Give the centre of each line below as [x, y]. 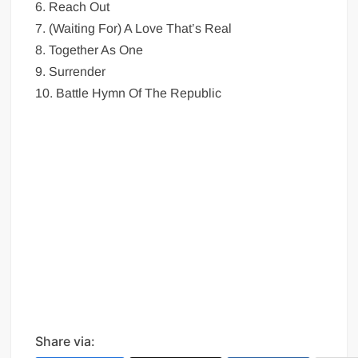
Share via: [66, 341]
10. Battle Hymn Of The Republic [129, 93]
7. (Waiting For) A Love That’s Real [134, 28]
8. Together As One [89, 50]
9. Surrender [71, 71]
